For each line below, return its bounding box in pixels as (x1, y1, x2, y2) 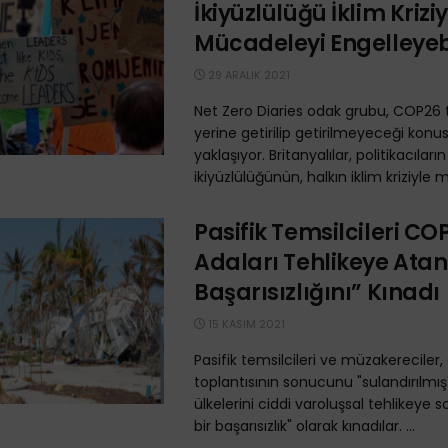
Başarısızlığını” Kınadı (194, 277, 440, 308)
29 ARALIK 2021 (205, 67, 290, 83)
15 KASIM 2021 (205, 316, 285, 332)
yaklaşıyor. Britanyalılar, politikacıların (194, 145, 446, 165)
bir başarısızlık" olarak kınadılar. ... (194, 416, 415, 436)
